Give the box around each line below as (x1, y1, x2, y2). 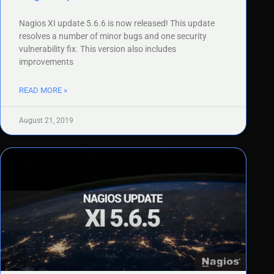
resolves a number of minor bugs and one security (19, 31, 207, 42)
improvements (19, 57, 73, 67)
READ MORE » (19, 86, 67, 95)
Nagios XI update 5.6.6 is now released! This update (19, 18, 215, 29)
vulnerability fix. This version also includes (19, 44, 176, 54)
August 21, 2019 (19, 116, 73, 125)
